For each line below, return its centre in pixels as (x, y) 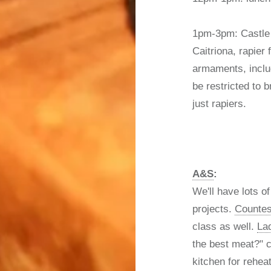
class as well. (225, 226)
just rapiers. (221, 103)
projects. (214, 209)
